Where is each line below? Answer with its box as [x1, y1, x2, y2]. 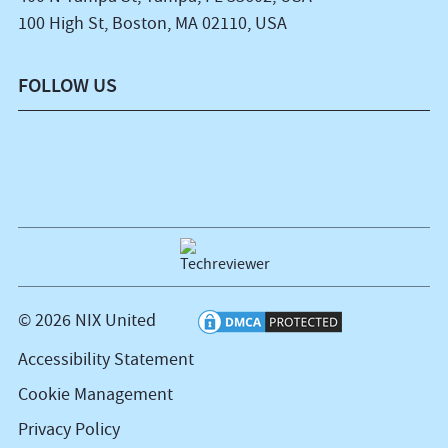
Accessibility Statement [17, 348, 194, 372]
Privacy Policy [17, 418, 120, 442]
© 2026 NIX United [17, 309, 156, 333]
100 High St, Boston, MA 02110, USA [17, 12, 287, 36]
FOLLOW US [17, 72, 117, 99]
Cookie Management [17, 383, 173, 407]
